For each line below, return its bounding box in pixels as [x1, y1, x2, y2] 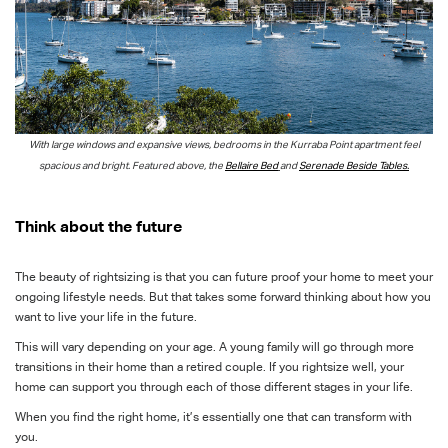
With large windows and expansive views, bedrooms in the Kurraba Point [28, 137, 354, 151]
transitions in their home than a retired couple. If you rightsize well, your [15, 358, 404, 374]
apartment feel [353, 137, 420, 151]
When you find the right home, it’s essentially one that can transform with [15, 408, 412, 424]
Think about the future [15, 216, 182, 236]
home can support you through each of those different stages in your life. [15, 378, 416, 394]
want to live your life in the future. [15, 308, 197, 324]
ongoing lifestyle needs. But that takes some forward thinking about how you [15, 288, 431, 304]
